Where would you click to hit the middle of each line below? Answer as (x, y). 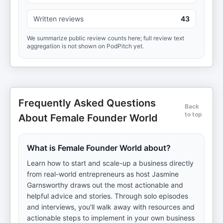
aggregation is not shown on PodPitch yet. (85, 46)
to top (194, 114)
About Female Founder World (88, 118)
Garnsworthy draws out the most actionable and (105, 185)
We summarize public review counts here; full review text (106, 38)
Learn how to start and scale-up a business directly (110, 163)
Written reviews (58, 19)
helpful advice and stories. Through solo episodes (108, 196)
